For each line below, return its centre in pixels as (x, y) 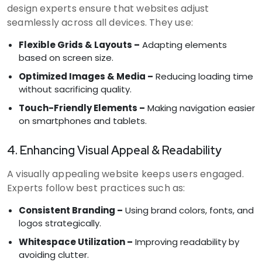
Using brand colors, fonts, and (188, 210)
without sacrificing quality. (75, 89)
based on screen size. (66, 57)
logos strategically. (60, 223)
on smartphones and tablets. (83, 120)
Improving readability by (186, 242)
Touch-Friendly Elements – (82, 108)
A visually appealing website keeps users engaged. (125, 174)
